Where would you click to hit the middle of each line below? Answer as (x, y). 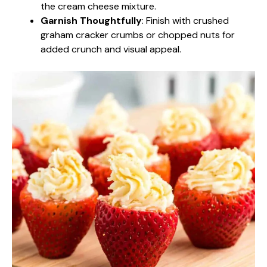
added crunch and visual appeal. (111, 49)
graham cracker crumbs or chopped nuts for (138, 35)
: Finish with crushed (185, 20)
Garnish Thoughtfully (91, 20)
